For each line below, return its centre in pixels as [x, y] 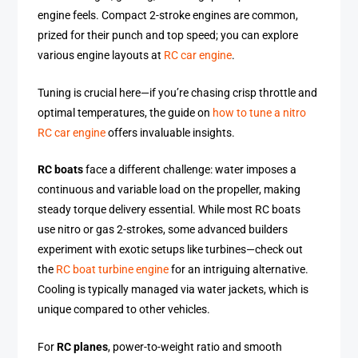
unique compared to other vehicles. [124, 310]
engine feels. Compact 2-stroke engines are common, [168, 16]
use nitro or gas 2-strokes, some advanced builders [163, 230]
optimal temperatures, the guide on [125, 113]
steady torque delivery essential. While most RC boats [169, 210]
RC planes [83, 347]
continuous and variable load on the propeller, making [169, 190]
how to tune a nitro [260, 113]
